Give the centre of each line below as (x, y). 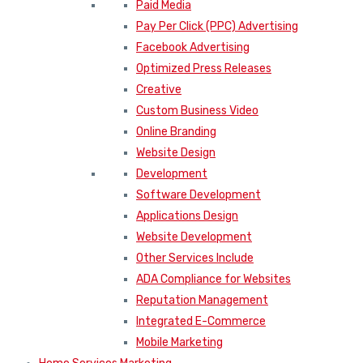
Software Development (199, 195)
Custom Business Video (197, 111)
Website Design (176, 153)
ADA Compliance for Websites (214, 280)
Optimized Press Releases (204, 69)
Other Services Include (195, 258)
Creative (159, 90)
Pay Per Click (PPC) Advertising (217, 27)
